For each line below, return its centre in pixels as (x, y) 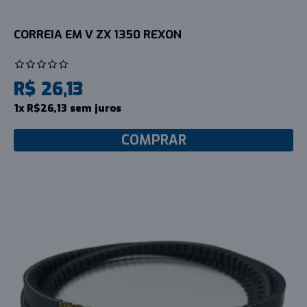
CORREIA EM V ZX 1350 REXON (98, 34)
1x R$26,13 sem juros (67, 108)
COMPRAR (153, 140)
